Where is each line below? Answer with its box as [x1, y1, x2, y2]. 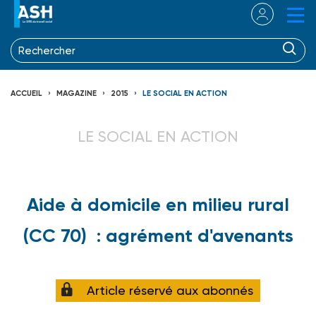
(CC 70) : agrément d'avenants [23, 224, 293, 247]
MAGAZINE [56, 88, 97, 98]
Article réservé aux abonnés [87, 283, 253, 298]
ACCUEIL [11, 88, 42, 98]
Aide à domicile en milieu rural [27, 193, 289, 216]
